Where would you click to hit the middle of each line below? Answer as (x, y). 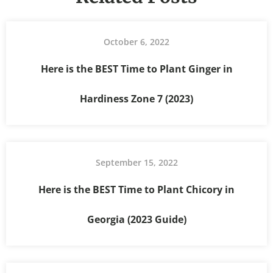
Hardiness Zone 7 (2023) (136, 99)
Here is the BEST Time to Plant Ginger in (136, 69)
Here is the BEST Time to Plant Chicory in (136, 190)
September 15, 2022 (136, 163)
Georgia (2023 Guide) (136, 220)
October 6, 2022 (136, 42)
